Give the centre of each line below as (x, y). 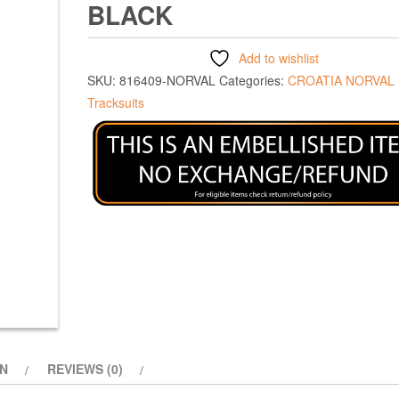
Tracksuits (116, 102)
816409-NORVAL (167, 80)
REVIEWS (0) (85, 368)
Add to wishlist (279, 57)
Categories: (253, 80)
